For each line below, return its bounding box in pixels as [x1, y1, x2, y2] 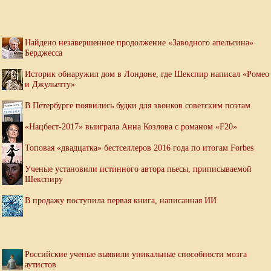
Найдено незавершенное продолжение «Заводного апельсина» [25, 38, 253, 48]
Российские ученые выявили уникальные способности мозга [25, 249, 247, 260]
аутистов [25, 260, 56, 270]
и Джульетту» [25, 79, 75, 90]
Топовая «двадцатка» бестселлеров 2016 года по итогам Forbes [25, 143, 253, 153]
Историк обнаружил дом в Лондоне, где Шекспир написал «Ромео [25, 69, 269, 79]
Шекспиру [25, 174, 63, 184]
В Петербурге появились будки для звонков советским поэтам [25, 100, 250, 111]
